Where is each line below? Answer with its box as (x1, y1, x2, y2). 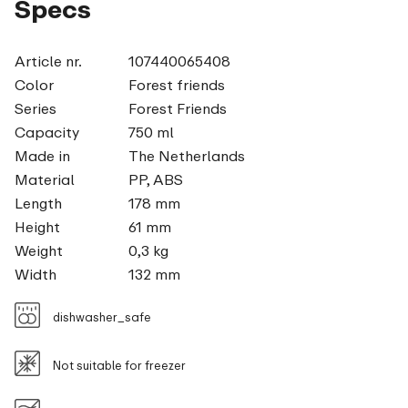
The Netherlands (127, 147, 245, 166)
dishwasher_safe (53, 310, 151, 325)
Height (15, 218, 60, 237)
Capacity (15, 123, 79, 142)
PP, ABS (127, 170, 183, 189)
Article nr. (15, 52, 82, 71)
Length (15, 194, 62, 213)
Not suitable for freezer (53, 358, 186, 373)
